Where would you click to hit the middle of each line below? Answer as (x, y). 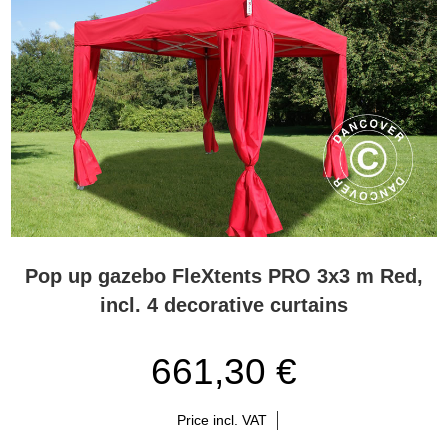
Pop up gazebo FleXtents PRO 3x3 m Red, (223, 276)
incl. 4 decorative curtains (223, 305)
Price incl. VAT (221, 419)
